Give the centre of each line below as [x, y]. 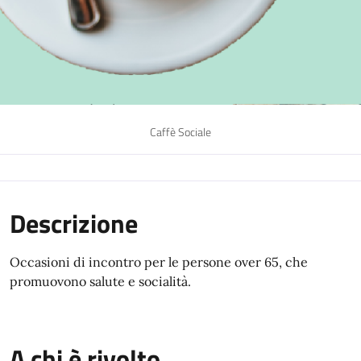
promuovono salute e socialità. [100, 281]
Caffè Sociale [180, 132]
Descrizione [74, 223]
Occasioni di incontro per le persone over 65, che [159, 261]
